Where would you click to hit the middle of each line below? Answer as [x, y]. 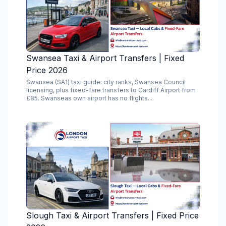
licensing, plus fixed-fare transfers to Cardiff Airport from [111, 90]
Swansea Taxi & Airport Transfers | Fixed [105, 58]
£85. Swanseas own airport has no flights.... [90, 98]
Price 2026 [47, 70]
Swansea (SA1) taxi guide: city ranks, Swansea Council [106, 82]
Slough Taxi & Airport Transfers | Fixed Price [112, 215]
